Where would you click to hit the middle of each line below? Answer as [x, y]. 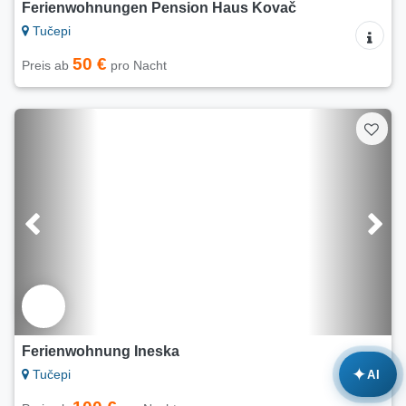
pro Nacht [137, 66]
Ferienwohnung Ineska [101, 352]
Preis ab [47, 66]
